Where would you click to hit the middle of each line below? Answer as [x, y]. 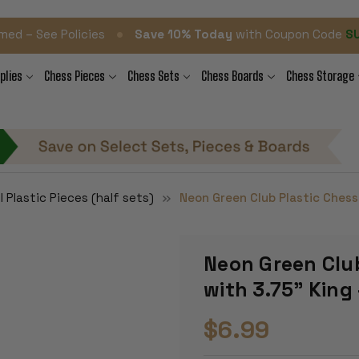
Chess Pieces [75, 76]
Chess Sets [153, 76]
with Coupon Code [289, 34]
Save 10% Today [184, 34]
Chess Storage [320, 76]
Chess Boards [233, 76]
